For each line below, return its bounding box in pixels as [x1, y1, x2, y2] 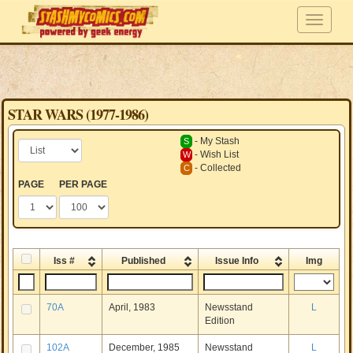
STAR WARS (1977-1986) [8, 104, 149, 124]
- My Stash [192, 136, 240, 147]
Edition [205, 315, 236, 326]
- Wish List [192, 149, 239, 160]
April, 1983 [109, 302, 156, 313]
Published [121, 255, 165, 266]
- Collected [192, 162, 241, 173]
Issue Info [214, 255, 258, 266]
